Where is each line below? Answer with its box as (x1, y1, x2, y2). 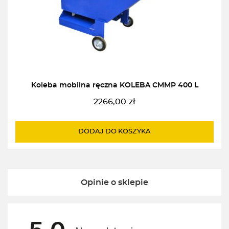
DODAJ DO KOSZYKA (78, 128, 151, 135)
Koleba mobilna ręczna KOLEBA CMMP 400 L (31, 82, 198, 89)
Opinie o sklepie (81, 178, 148, 187)
